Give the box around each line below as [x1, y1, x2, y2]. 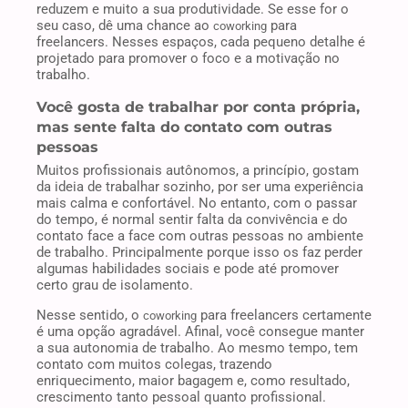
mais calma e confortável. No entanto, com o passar [36, 195, 357, 212]
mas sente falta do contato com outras [36, 117, 332, 136]
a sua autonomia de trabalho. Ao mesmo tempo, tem [36, 340, 358, 357]
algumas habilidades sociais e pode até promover [36, 260, 339, 278]
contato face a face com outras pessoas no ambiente [36, 228, 363, 245]
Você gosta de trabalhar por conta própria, [36, 97, 360, 116]
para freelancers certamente [197, 307, 372, 324]
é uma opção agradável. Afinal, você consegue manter [36, 323, 364, 341]
